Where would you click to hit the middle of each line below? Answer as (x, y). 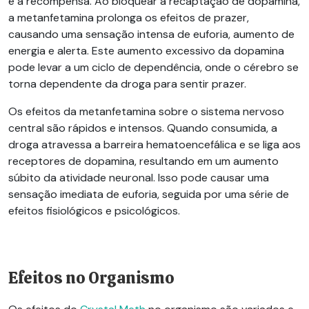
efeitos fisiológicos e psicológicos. (94, 211)
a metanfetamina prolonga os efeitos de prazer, (129, 18)
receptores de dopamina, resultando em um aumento (143, 161)
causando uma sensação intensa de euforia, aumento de (151, 34)
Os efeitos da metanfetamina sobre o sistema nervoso (146, 112)
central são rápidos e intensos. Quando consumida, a (143, 128)
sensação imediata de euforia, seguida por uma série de (149, 195)
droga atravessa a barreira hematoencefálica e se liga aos (154, 145)
